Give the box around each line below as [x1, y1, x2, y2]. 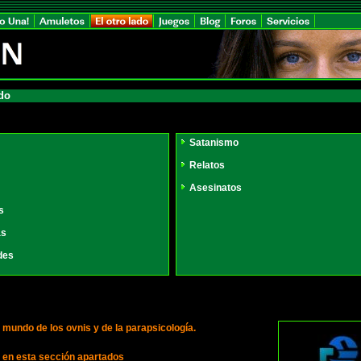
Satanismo [189, 137, 239, 148]
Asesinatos [189, 182, 242, 193]
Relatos [189, 160, 225, 171]
